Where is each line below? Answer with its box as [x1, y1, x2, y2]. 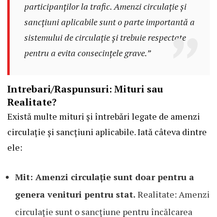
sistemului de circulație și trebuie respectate [24, 31, 186, 44]
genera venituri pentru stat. [15, 188, 136, 201]
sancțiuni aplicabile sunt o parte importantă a [24, 16, 195, 28]
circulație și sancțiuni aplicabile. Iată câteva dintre [7, 126, 207, 138]
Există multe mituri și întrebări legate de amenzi [7, 110, 200, 123]
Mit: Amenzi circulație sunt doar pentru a [15, 171, 194, 183]
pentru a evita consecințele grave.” [24, 47, 151, 59]
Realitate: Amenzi [136, 188, 210, 201]
